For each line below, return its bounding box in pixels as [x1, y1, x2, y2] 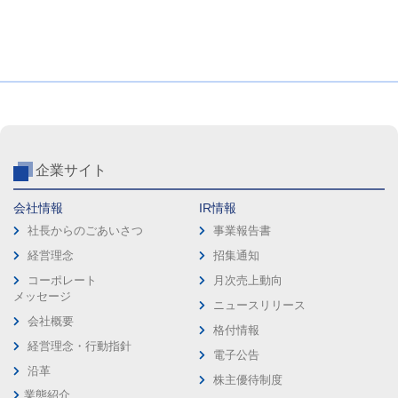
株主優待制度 [213, 373, 283, 387]
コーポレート [28, 274, 97, 288]
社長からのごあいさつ [28, 224, 143, 238]
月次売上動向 [213, 274, 283, 288]
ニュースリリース [213, 298, 306, 313]
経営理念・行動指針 [28, 339, 131, 354]
